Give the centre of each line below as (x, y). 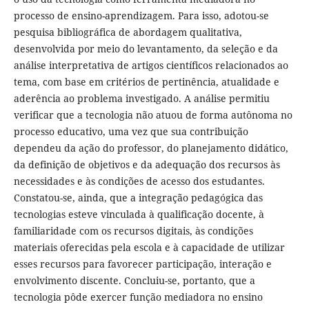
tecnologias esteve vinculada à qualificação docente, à (139, 215)
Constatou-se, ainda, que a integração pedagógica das (138, 198)
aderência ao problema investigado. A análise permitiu (141, 99)
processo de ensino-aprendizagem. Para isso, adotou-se (141, 16)
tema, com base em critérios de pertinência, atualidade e (146, 82)
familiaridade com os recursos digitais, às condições (133, 231)
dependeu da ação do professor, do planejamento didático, (151, 148)
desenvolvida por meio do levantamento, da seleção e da (146, 49)
